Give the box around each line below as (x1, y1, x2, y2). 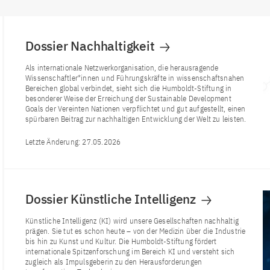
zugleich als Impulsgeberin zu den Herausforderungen (25, 257, 202, 267)
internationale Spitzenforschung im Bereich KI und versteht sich (25, 246, 235, 257)
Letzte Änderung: (25, 137, 83, 147)
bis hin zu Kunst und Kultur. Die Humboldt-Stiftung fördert (25, 236, 217, 246)
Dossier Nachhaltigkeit (25, 37, 158, 54)
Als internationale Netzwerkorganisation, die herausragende (25, 63, 219, 73)
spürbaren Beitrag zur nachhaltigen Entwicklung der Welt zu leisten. (25, 114, 246, 124)
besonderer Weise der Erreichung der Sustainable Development (25, 93, 231, 104)
